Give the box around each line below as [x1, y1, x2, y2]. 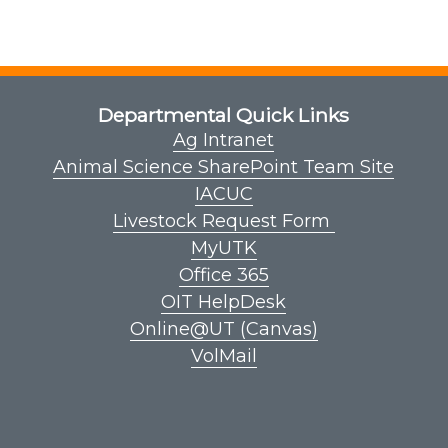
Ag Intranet [173, 129, 275, 152]
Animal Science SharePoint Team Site [53, 156, 395, 179]
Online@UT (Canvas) [129, 318, 318, 341]
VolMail [190, 345, 257, 368]
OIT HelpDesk [161, 291, 287, 314]
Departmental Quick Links [98, 103, 350, 128]
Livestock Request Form [112, 210, 335, 233]
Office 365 [178, 264, 269, 287]
